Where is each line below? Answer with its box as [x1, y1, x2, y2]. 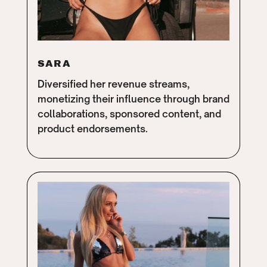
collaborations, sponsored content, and [37, 108, 221, 120]
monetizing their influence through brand [37, 93, 229, 105]
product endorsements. [37, 123, 148, 135]
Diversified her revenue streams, [37, 78, 190, 91]
